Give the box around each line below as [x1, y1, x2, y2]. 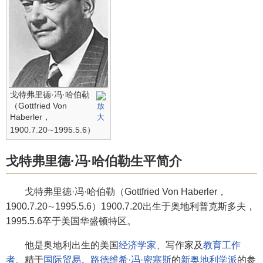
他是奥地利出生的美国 [6, 240, 119, 251]
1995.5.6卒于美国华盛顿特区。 [6, 216, 136, 227]
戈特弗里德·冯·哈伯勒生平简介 [6, 154, 182, 169]
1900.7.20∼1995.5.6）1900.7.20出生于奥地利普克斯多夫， [6, 201, 255, 212]
